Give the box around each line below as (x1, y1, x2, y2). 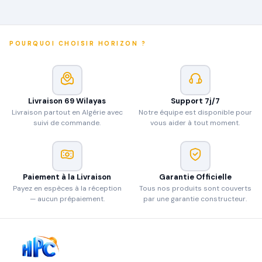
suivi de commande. (33, 118, 101, 127)
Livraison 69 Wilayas (28, 96, 106, 106)
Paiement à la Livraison (23, 172, 111, 182)
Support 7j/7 (170, 96, 220, 106)
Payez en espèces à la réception (12, 184, 122, 193)
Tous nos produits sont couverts (139, 184, 251, 193)
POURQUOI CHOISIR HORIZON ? (9, 40, 146, 47)
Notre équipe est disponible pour (138, 108, 252, 117)
